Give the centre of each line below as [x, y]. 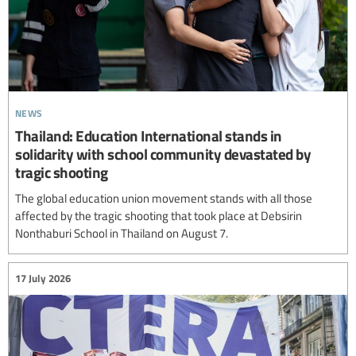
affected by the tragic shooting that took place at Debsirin [159, 215]
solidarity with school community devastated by [163, 153]
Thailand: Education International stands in [149, 135]
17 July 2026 [43, 279]
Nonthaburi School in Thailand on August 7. [122, 232]
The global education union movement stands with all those [164, 197]
